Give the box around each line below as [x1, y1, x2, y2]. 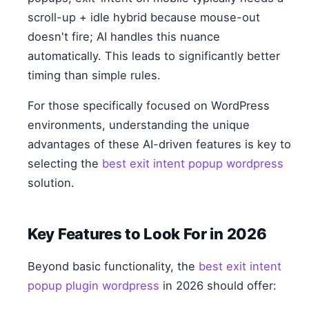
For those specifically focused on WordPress [28, 99, 270, 113]
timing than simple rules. [28, 68, 161, 83]
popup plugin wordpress [28, 279, 159, 293]
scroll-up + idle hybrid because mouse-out [28, 10, 260, 25]
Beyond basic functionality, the [28, 259, 199, 274]
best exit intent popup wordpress [102, 157, 283, 171]
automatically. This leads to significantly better [28, 49, 280, 63]
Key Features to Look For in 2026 [28, 225, 267, 243]
